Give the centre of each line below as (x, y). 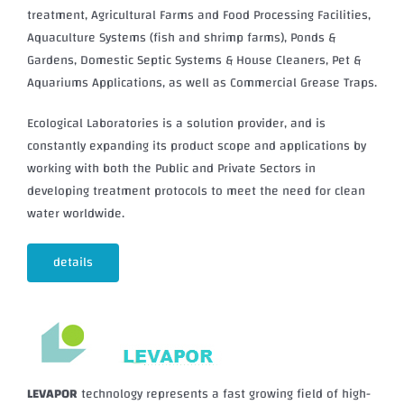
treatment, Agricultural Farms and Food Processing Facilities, (198, 16)
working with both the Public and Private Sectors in (171, 169)
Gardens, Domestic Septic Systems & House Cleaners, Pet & (193, 61)
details (73, 263)
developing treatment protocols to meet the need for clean (196, 192)
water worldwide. (75, 214)
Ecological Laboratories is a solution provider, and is (176, 124)
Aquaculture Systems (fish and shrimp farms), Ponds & (181, 38)
